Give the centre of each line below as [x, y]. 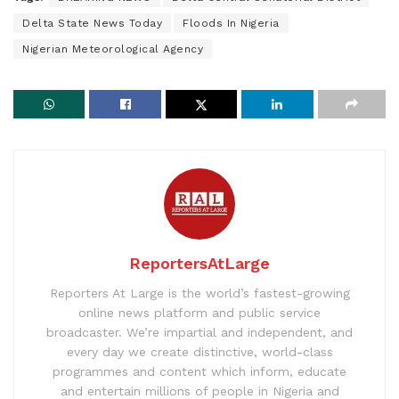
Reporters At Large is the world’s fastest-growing [199, 293]
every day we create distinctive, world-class [199, 351]
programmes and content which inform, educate [199, 371]
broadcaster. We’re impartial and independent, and [199, 332]
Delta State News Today [92, 23]
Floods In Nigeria [231, 23]
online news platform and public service [199, 312]
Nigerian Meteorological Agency [113, 49]
